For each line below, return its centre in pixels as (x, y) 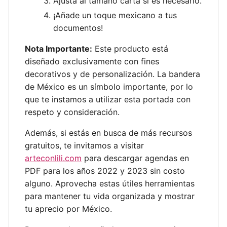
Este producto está (130, 49)
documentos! (78, 28)
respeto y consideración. (72, 112)
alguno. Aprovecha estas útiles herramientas (110, 184)
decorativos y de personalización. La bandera (112, 74)
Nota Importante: (59, 49)
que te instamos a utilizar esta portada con (108, 100)
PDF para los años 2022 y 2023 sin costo (105, 171)
